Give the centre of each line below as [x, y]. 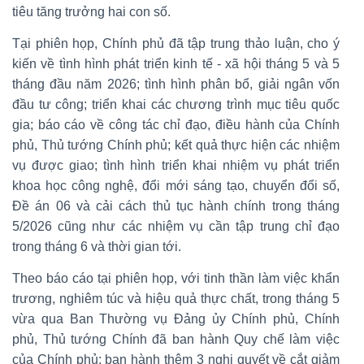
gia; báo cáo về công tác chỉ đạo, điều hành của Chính [176, 124]
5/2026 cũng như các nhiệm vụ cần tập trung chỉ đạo [176, 226]
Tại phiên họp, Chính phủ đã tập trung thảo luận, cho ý [176, 43]
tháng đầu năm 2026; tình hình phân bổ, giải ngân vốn [176, 84]
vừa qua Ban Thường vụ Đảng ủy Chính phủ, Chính [176, 318]
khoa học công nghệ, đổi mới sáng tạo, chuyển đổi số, [176, 185]
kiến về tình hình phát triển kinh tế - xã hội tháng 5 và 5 [176, 63]
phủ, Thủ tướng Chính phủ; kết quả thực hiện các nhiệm [176, 145]
